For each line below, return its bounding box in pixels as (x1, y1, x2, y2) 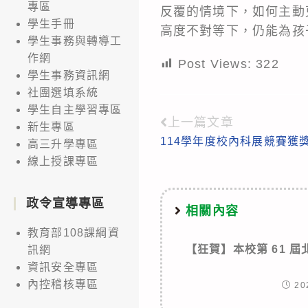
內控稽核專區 (27, 278, 99, 290)
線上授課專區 (27, 155, 99, 167)
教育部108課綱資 (27, 226, 120, 239)
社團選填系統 (27, 86, 99, 98)
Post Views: (177, 56, 252, 71)
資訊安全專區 (27, 261, 99, 273)
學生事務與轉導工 (27, 34, 122, 47)
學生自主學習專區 (27, 103, 122, 115)
